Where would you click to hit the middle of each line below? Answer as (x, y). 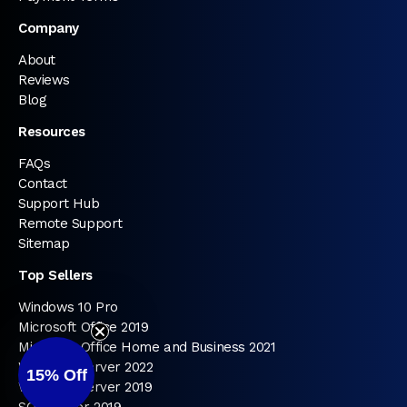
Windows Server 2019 (85, 387)
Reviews (44, 80)
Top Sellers (55, 276)
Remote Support (70, 224)
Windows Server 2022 (86, 367)
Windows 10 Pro (68, 308)
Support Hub (59, 204)
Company (49, 29)
